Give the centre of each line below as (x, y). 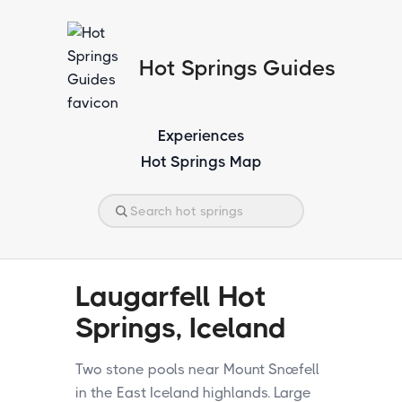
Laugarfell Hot (171, 297)
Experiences (201, 135)
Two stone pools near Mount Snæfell (197, 369)
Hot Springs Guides (237, 68)
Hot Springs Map (201, 162)
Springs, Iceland (181, 328)
